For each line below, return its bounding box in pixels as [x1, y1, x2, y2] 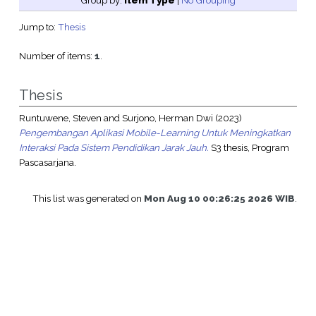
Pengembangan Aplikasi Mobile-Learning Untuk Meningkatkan [18, 127, 291, 139]
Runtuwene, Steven [18, 112, 102, 124]
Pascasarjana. [18, 157, 76, 169]
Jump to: [18, 21, 58, 33]
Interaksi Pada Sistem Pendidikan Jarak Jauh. [18, 142, 209, 154]
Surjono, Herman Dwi [121, 112, 213, 124]
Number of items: [18, 50, 95, 62]
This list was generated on [32, 193, 145, 205]
